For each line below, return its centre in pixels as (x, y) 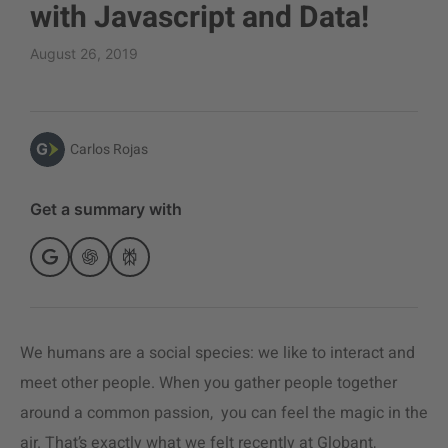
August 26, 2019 (84, 53)
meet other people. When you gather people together (208, 383)
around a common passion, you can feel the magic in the (224, 413)
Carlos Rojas (109, 149)
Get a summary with (106, 209)
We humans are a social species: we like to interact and (217, 353)
